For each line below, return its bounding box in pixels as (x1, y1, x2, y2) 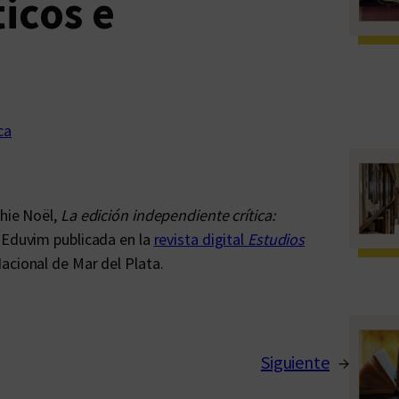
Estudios (247, 229, 305, 249)
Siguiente (260, 351, 330, 373)
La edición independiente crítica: (60, 205, 275, 225)
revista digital (153, 229, 248, 249)
